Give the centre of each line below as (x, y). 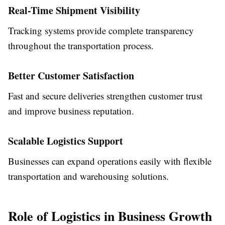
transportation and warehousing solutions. (88, 176)
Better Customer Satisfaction (71, 76)
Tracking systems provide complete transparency (101, 31)
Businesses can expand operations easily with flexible (110, 161)
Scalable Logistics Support (66, 141)
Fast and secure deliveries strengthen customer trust (105, 96)
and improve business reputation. (71, 111)
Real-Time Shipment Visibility (74, 11)
